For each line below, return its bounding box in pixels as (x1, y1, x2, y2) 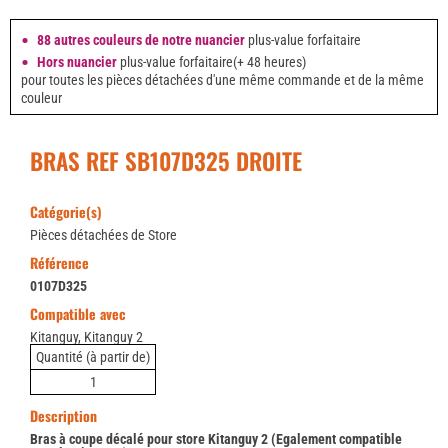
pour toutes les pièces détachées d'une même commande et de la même (21, 72, 424, 89)
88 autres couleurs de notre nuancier (37, 32, 245, 49)
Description (30, 405, 97, 427)
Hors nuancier (37, 54, 117, 71)
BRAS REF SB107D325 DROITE (30, 144, 302, 179)
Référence (30, 252, 89, 274)
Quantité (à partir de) (36, 349, 150, 366)
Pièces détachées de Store (30, 227, 177, 244)
